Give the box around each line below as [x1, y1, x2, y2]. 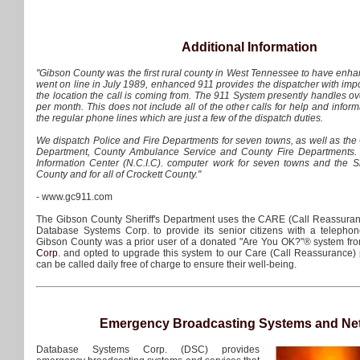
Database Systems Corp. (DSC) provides [36, 344, 260, 355]
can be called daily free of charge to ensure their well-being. [36, 259, 297, 270]
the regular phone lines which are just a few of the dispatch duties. [36, 112, 323, 124]
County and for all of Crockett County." [36, 169, 201, 180]
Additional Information [181, 40, 317, 54]
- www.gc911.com [36, 191, 112, 202]
